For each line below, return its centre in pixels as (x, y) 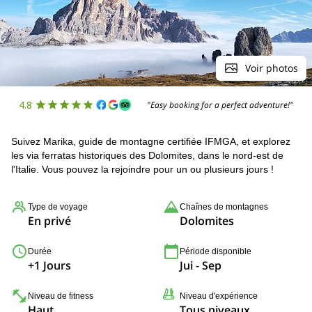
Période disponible (216, 251)
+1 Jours (49, 265)
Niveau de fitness (61, 296)
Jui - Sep (201, 265)
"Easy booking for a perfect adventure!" (220, 104)
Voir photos (272, 68)
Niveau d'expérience (219, 296)
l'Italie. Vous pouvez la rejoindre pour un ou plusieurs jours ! (142, 169)
